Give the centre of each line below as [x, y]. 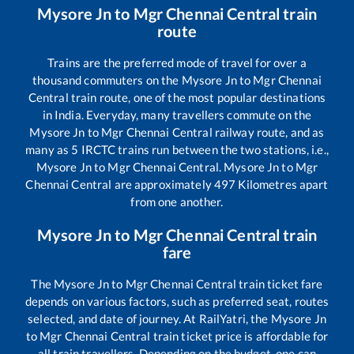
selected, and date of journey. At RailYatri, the [149, 318]
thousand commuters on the [107, 79]
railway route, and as [268, 132]
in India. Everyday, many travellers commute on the [177, 114]
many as [49, 149]
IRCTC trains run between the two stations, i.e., [203, 149]
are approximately [163, 184]
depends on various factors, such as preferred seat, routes [177, 301]
